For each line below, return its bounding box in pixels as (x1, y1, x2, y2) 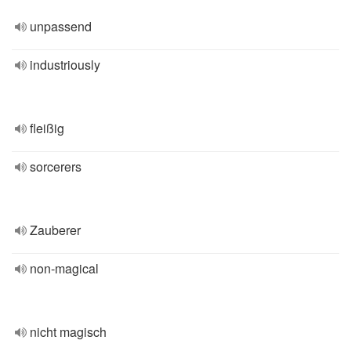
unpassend (30, 17, 92, 35)
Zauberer (30, 221, 81, 239)
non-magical (30, 259, 99, 277)
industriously (30, 56, 100, 74)
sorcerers (30, 157, 81, 175)
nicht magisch (30, 323, 107, 341)
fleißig (30, 119, 64, 137)
